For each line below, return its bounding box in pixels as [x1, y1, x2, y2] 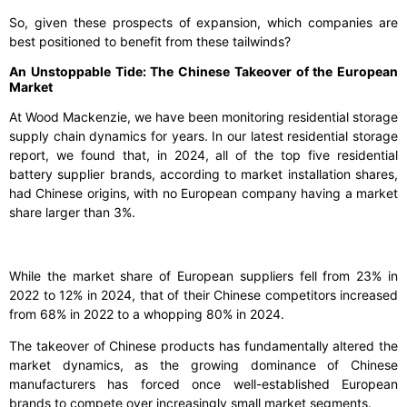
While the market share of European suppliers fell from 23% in [9, 268, 398, 284]
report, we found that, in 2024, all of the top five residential [9, 147, 398, 164]
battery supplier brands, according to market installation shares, [9, 166, 398, 183]
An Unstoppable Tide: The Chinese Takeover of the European [9, 64, 398, 80]
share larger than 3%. [9, 204, 135, 221]
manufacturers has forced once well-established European [9, 376, 398, 392]
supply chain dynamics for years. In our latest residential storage [9, 128, 398, 144]
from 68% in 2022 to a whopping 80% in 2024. [9, 306, 284, 323]
